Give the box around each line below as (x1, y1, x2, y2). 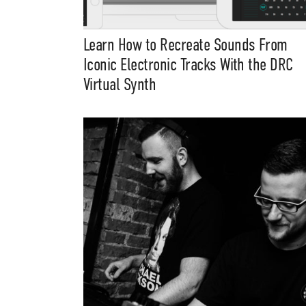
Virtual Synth (83, 74, 156, 95)
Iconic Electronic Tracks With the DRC (83, 55, 293, 75)
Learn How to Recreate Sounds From (83, 35, 288, 55)
